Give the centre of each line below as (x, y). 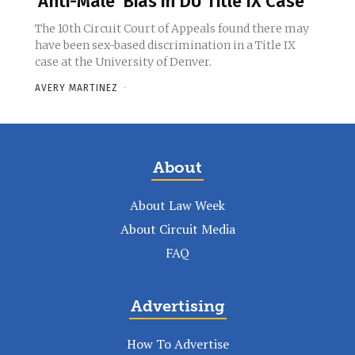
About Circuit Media (177, 229)
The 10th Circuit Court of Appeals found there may (172, 29)
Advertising (177, 306)
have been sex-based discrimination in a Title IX (166, 46)
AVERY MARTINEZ (76, 88)
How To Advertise (177, 344)
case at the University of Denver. (123, 62)
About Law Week (177, 206)
